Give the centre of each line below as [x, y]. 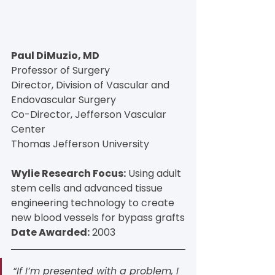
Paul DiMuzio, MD [55, 55]
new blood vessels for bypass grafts [98, 217]
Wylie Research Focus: [68, 173]
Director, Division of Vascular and [91, 85]
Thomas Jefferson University [80, 144]
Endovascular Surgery [64, 99]
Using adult [155, 173]
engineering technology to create [94, 203]
